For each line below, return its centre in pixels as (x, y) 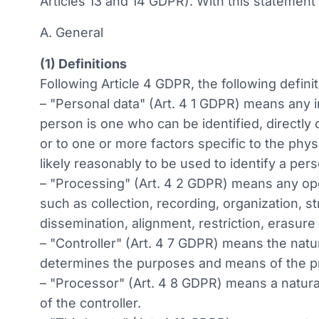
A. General (72, 32)
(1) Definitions (83, 64)
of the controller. (90, 303)
